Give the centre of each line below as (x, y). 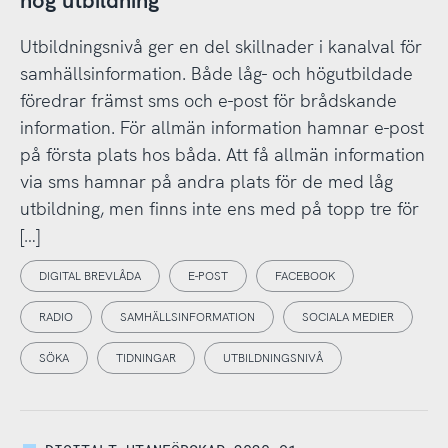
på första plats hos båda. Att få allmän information (222, 155)
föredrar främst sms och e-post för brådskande (208, 101)
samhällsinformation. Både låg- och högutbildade (216, 74)
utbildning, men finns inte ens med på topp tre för (219, 209)
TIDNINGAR (145, 358)
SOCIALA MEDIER (347, 317)
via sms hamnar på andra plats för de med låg (206, 182)
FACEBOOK (304, 276)
